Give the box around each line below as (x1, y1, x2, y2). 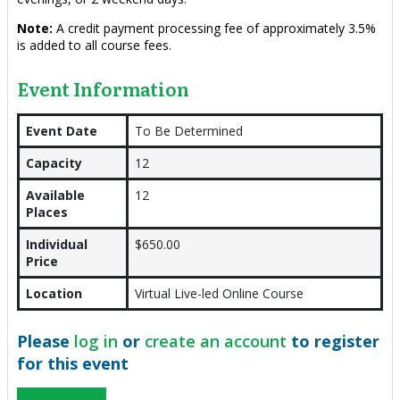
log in (73, 330, 118, 353)
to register (286, 330, 379, 353)
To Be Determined (134, 122, 243, 140)
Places (25, 204, 68, 221)
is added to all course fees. (16, 36, 175, 54)
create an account (144, 330, 287, 353)
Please (16, 330, 74, 353)
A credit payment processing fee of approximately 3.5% (52, 19, 376, 37)
